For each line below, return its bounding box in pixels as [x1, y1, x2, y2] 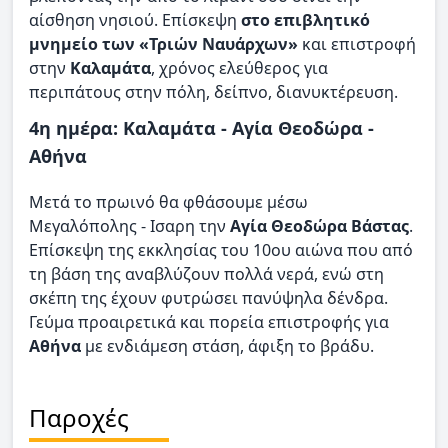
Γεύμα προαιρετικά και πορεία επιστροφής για [29, 311, 389, 334]
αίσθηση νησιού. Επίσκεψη [29, 8, 241, 31]
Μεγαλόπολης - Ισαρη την [29, 215, 230, 238]
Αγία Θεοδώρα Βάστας [230, 215, 409, 238]
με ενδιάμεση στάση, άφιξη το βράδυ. [85, 335, 374, 358]
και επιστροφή [302, 32, 416, 55]
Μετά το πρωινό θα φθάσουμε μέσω [29, 191, 308, 214]
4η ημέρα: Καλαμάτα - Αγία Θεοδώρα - [29, 116, 374, 141]
